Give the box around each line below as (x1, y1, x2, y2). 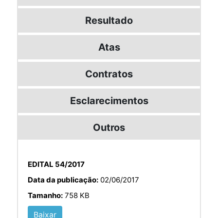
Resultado (85, 14, 133, 26)
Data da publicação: (28, 175, 98, 184)
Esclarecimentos (70, 94, 148, 107)
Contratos (85, 68, 133, 80)
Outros (93, 121, 125, 133)
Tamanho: (28, 190, 63, 200)
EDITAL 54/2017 (28, 159, 85, 169)
